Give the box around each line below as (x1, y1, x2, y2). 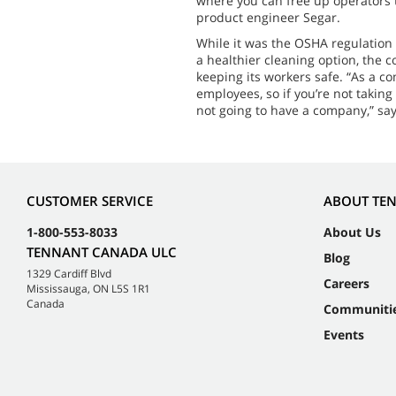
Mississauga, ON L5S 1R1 (27, 281, 150, 297)
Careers (324, 275, 369, 293)
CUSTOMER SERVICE (27, 192, 153, 210)
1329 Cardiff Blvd (27, 266, 111, 282)
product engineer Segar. (196, 9, 340, 26)
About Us (324, 224, 381, 241)
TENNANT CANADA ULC (27, 243, 177, 262)
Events (324, 326, 364, 344)
